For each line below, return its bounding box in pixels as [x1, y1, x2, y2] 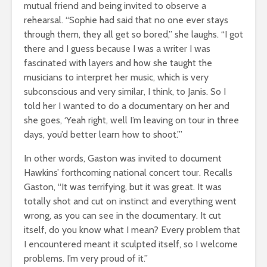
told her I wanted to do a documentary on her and [24, 100, 229, 111]
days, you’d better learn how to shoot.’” [24, 128, 182, 140]
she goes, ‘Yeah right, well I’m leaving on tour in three [24, 114, 239, 126]
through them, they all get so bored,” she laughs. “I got [24, 28, 243, 40]
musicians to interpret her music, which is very [24, 71, 209, 83]
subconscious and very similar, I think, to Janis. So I [24, 85, 226, 97]
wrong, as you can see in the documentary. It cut [24, 209, 221, 221]
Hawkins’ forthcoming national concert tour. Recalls [24, 166, 232, 178]
